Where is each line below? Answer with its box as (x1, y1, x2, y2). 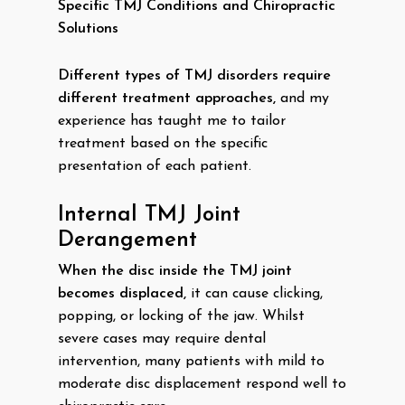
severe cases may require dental (58, 332, 266, 346)
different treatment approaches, (58, 91, 276, 106)
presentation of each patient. (58, 159, 251, 174)
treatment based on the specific (58, 137, 268, 151)
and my (276, 91, 329, 106)
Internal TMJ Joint (58, 204, 240, 226)
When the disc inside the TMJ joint (58, 264, 292, 278)
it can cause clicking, (186, 287, 323, 301)
